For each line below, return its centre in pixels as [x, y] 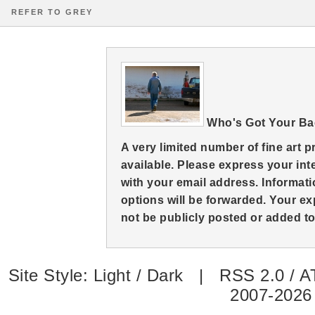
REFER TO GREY [52, 12]
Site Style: [51, 275]
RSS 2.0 [252, 275]
